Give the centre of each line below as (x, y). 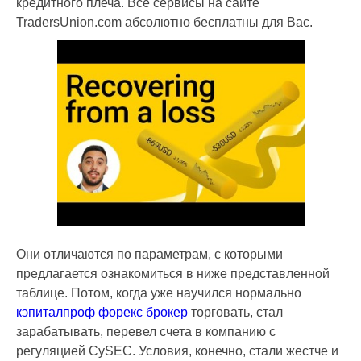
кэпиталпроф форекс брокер (102, 312)
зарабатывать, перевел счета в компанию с (146, 331)
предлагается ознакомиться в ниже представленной (173, 273)
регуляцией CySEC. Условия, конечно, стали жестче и (177, 351)
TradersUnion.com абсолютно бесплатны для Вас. (164, 22)
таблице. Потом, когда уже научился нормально (159, 293)
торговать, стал (235, 312)
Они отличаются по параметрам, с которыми (149, 254)
